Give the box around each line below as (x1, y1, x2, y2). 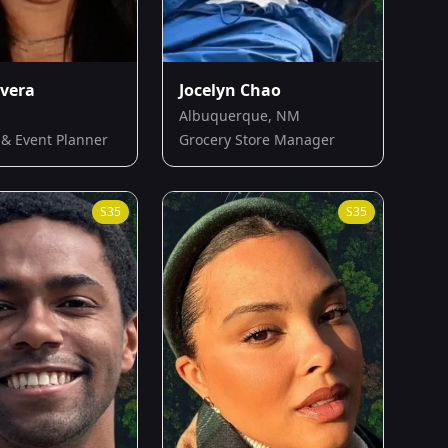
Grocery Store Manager (179, 130, 335, 150)
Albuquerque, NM (179, 106, 300, 126)
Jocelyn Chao (179, 79, 281, 102)
